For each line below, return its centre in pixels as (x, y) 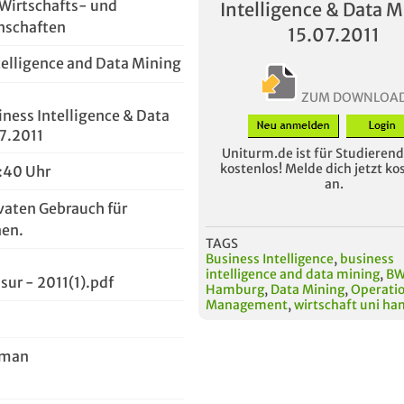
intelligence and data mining (293, 274)
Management (247, 304)
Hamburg (235, 289)
